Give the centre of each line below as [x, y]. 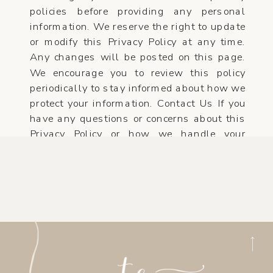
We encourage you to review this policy [138, 73]
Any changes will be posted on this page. [138, 57]
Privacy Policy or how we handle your [138, 134]
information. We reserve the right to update [138, 27]
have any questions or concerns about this [138, 119]
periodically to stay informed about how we [138, 88]
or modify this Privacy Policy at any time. [138, 42]
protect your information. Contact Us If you [138, 103]
